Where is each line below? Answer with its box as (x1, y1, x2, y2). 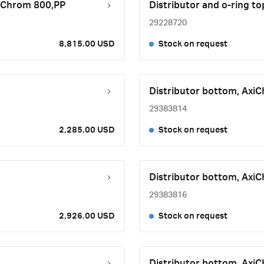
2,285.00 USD (59, 126, 115, 135)
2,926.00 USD (59, 212, 115, 221)
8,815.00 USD (59, 39, 115, 49)
